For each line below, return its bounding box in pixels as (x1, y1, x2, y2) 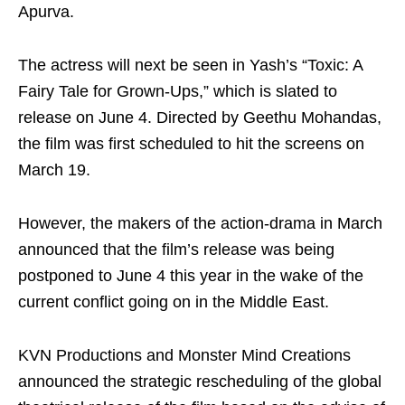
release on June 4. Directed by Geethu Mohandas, (18, 108, 381, 127)
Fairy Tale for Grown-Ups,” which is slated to (18, 82, 337, 100)
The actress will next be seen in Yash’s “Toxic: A (18, 56, 363, 74)
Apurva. (18, 3, 74, 21)
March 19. (18, 161, 90, 179)
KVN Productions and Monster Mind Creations (18, 346, 351, 364)
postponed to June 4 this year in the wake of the (18, 267, 363, 285)
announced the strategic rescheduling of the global (18, 372, 381, 391)
